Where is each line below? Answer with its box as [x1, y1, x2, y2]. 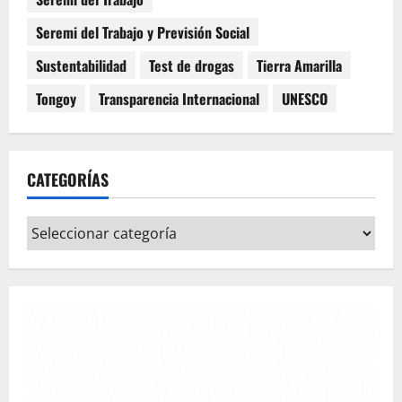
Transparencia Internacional [99, 87, 259, 109]
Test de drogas [149, 54, 234, 76]
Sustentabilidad [36, 54, 127, 76]
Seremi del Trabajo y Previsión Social [36, 21, 249, 43]
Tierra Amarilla [257, 54, 342, 76]
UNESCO [282, 87, 328, 109]
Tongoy [36, 87, 76, 109]
